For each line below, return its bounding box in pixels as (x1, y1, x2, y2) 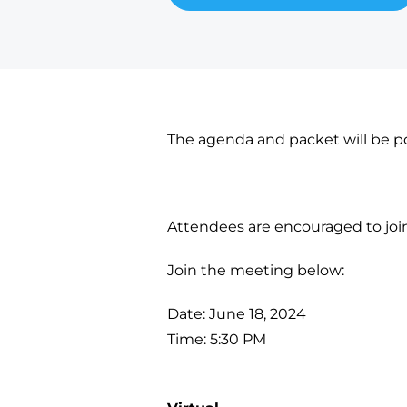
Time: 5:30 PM (167, 331, 266, 348)
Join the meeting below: (167, 262, 344, 279)
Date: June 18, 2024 (167, 305, 306, 323)
